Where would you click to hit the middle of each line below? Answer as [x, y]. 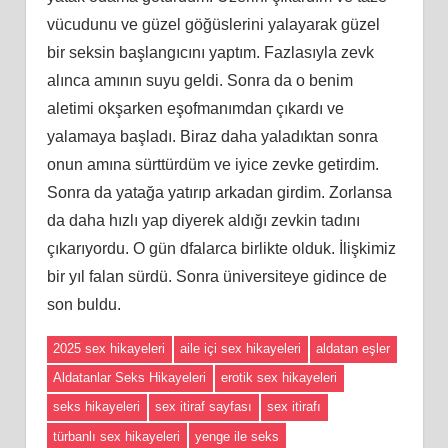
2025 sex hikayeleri [109, 349]
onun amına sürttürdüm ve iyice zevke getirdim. [212, 164]
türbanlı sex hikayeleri [117, 436]
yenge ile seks [237, 436]
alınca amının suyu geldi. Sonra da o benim [199, 80]
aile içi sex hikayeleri [241, 349]
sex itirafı [294, 407]
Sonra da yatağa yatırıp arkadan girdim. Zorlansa [219, 192]
